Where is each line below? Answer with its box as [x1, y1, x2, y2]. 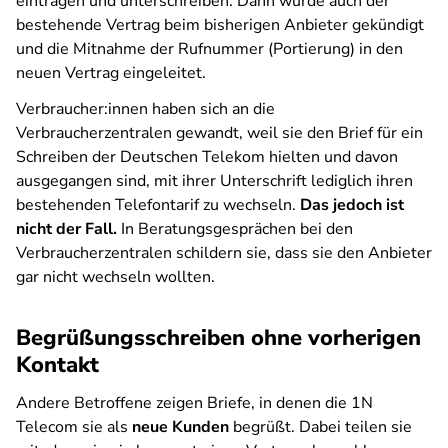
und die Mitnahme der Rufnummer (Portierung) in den [16, 38, 403, 60]
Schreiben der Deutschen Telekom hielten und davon [16, 146, 398, 168]
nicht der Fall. [16, 218, 117, 240]
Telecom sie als [16, 416, 132, 438]
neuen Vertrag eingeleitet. [16, 62, 206, 84]
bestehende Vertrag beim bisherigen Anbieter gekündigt [16, 14, 424, 36]
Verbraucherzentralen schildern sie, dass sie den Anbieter [16, 242, 432, 264]
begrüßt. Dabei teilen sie [229, 416, 412, 438]
